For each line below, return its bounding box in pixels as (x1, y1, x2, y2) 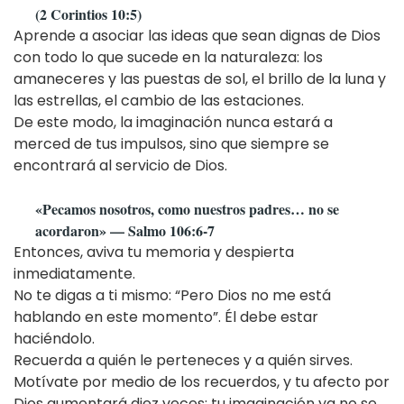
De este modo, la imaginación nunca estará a (14, 111, 333, 133)
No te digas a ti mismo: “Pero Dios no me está (14, 284, 331, 306)
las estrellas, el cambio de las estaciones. (14, 89, 304, 111)
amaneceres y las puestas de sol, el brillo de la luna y (14, 68, 386, 89)
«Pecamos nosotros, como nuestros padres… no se (35, 197, 339, 219)
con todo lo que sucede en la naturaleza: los (14, 46, 323, 68)
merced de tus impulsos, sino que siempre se (14, 133, 329, 154)
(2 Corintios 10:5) (35, 3, 142, 24)
